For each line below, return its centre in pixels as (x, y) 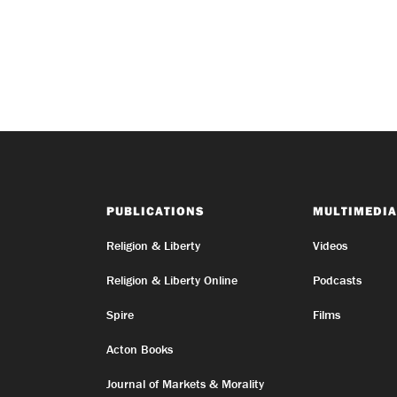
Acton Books (139, 349)
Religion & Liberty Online (171, 280)
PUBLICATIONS (155, 211)
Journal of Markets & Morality (185, 384)
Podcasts (337, 280)
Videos (330, 245)
